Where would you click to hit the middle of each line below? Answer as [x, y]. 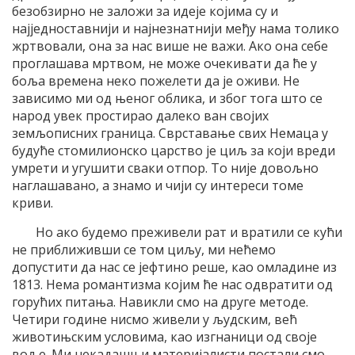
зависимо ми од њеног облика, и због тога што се [167, 98]
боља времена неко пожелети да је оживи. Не [156, 80]
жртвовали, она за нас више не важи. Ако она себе [170, 46]
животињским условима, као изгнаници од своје [164, 336]
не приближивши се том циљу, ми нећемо [144, 249]
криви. [32, 202]
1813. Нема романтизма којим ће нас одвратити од [172, 284]
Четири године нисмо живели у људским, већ [155, 319]
